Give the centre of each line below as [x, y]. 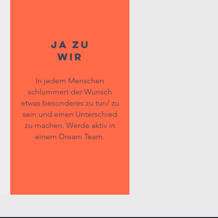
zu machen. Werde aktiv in [70, 125]
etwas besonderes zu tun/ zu [70, 103]
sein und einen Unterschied [70, 114]
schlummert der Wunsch [70, 92]
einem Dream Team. [70, 136]
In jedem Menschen [70, 81]
